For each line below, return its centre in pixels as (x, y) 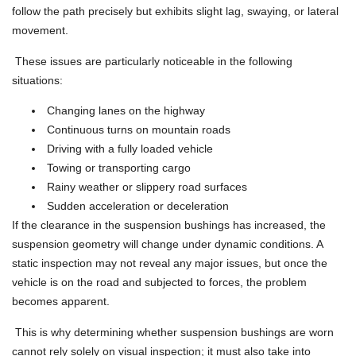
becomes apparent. (61, 302)
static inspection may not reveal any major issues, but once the (170, 263)
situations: (37, 80)
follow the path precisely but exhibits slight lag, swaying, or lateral (175, 12)
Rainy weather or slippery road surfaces (145, 187)
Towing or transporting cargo (117, 168)
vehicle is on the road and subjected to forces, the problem (159, 282)
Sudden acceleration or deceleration (136, 206)
